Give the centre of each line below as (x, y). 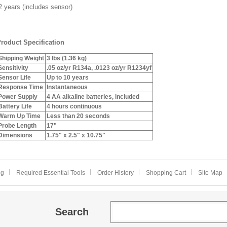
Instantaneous (67, 87)
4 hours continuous (74, 106)
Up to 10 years (68, 78)
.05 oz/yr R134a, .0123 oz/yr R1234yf (99, 68)
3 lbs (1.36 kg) (67, 58)
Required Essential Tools (50, 173)
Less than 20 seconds (78, 116)
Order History (115, 173)
